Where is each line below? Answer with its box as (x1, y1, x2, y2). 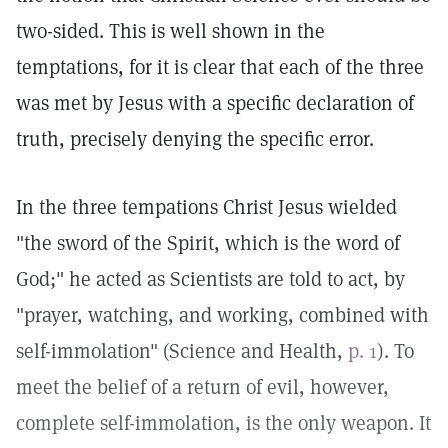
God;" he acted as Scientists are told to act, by (16, 266, 405, 292)
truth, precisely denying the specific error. (16, 126, 374, 152)
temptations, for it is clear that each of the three (16, 54, 424, 80)
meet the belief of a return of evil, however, (16, 374, 389, 400)
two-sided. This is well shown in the (16, 18, 325, 44)
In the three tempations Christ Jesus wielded (16, 194, 397, 220)
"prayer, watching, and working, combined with (16, 302, 429, 328)
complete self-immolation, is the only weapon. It (16, 410, 431, 436)
